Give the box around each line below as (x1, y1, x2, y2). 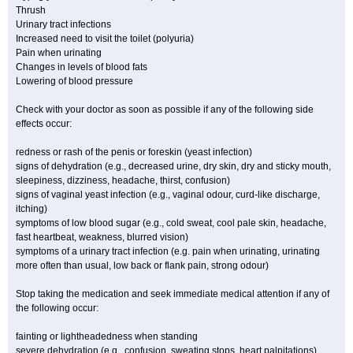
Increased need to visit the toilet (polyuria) (16, 33, 194, 44)
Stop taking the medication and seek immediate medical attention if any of (16, 288, 329, 299)
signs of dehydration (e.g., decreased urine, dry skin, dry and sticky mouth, (16, 161, 331, 172)
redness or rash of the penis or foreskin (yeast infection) (16, 147, 252, 158)
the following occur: (16, 303, 98, 314)
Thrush (16, 5, 46, 16)
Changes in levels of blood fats (16, 61, 147, 72)
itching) (16, 203, 50, 214)
